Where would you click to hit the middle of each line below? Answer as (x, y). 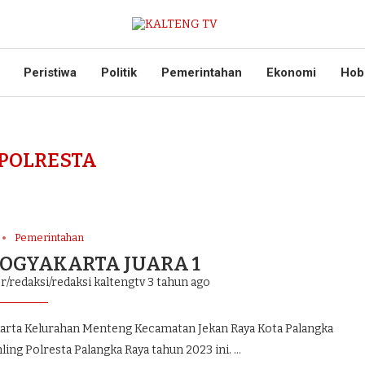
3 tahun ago (177, 282)
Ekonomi (291, 73)
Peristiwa (50, 73)
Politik (119, 73)
